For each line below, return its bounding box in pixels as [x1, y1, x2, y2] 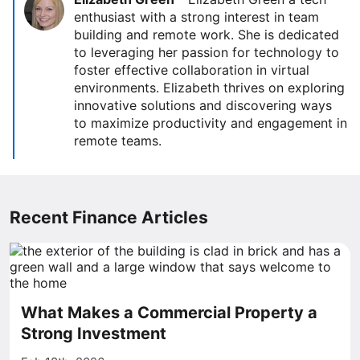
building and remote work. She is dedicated [74, 27, 339, 43]
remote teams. [74, 133, 162, 149]
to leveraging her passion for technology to [74, 44, 339, 60]
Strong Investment [21, 324, 166, 343]
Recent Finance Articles [10, 207, 208, 227]
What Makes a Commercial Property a [21, 303, 317, 322]
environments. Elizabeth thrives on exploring [74, 80, 345, 96]
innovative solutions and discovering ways [74, 97, 332, 113]
